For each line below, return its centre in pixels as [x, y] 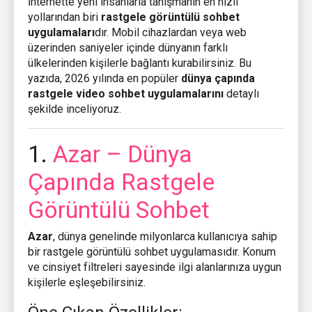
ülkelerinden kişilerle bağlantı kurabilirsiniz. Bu [140, 63]
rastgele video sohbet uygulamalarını [126, 93]
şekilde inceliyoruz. [75, 109]
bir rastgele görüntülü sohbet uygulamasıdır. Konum [152, 251]
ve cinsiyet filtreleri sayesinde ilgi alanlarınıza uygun [155, 267]
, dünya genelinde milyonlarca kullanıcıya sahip [165, 236]
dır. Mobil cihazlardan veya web [171, 32]
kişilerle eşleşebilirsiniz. [87, 282]
